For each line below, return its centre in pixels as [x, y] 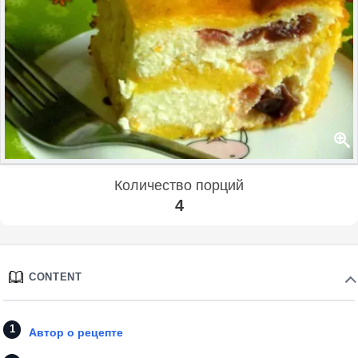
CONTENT [56, 276]
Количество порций [179, 185]
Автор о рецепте [76, 332]
